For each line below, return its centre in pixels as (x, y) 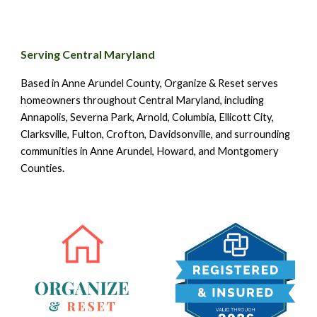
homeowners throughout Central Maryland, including (143, 100)
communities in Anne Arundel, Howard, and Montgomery (150, 151)
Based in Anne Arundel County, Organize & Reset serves (150, 83)
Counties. (44, 168)
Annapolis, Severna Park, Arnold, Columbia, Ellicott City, (148, 117)
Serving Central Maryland (88, 54)
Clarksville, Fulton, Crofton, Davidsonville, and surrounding (156, 134)
